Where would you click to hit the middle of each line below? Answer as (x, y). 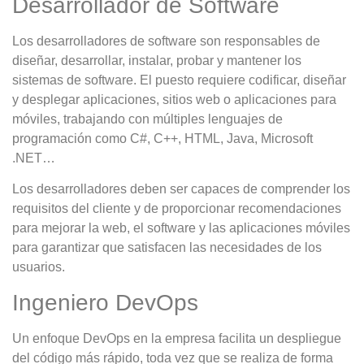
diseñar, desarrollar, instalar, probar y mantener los (157, 60)
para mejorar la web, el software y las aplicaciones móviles (181, 228)
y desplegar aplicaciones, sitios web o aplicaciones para (174, 99)
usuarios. (39, 267)
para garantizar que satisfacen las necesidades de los (167, 248)
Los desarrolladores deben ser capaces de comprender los (181, 189)
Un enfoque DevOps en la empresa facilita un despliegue (177, 338)
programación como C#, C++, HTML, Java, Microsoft (162, 138)
